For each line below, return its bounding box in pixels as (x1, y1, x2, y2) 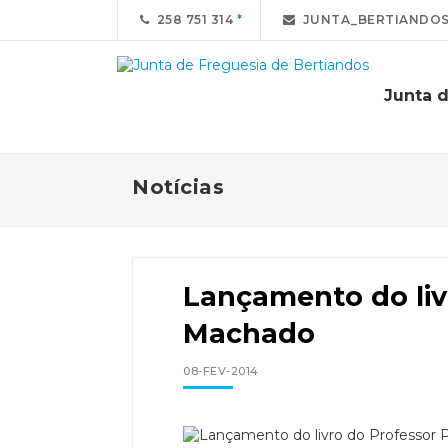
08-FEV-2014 (183, 364, 259, 378)
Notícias (132, 175, 224, 199)
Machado (183, 317, 315, 350)
